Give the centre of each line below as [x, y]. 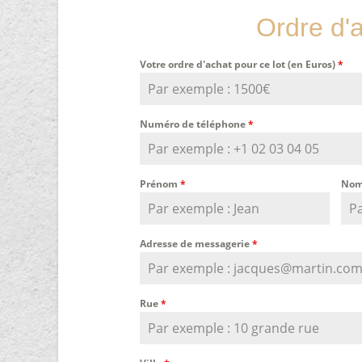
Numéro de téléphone [194, 124]
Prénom [160, 184]
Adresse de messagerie [196, 244]
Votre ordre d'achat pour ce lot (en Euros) [239, 65]
